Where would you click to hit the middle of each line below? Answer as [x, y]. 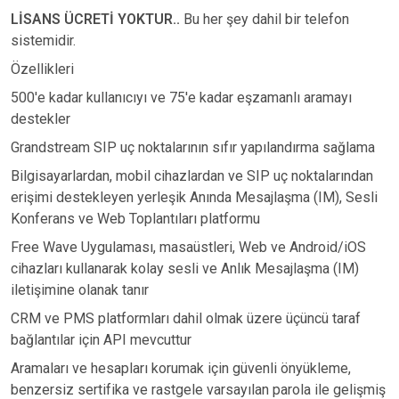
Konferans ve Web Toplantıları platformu [135, 219]
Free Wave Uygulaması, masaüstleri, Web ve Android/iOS [188, 247]
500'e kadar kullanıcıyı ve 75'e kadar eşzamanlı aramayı [181, 98]
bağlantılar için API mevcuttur [101, 340]
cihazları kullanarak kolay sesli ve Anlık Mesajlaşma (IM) [185, 269]
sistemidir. [43, 41]
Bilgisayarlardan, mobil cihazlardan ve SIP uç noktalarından [192, 176]
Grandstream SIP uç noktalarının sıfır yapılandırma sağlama [193, 147]
